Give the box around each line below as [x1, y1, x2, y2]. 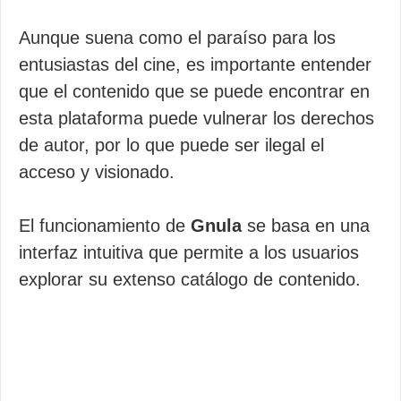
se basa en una [242, 216, 370, 235]
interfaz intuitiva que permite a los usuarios [19, 243, 359, 262]
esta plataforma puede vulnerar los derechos [19, 108, 374, 128]
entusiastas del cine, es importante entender [19, 55, 371, 74]
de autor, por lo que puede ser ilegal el [19, 135, 324, 155]
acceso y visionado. [19, 162, 175, 182]
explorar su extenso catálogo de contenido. [19, 269, 361, 289]
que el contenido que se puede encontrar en [19, 81, 370, 101]
